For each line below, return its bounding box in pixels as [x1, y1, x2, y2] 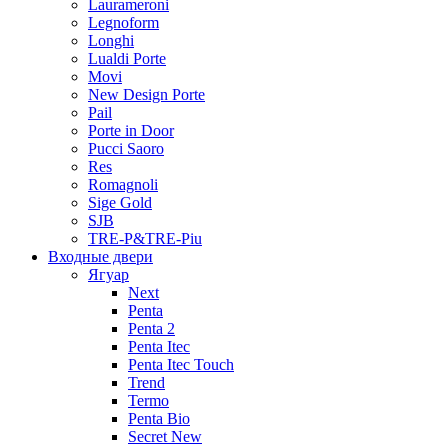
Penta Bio [128, 409, 190, 427]
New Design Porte [88, 85, 205, 103]
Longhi [88, 31, 134, 49]
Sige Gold [88, 193, 152, 211]
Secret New [128, 427, 202, 445]
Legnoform [88, 13, 159, 31]
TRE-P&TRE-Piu [88, 229, 202, 247]
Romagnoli [88, 175, 158, 193]
